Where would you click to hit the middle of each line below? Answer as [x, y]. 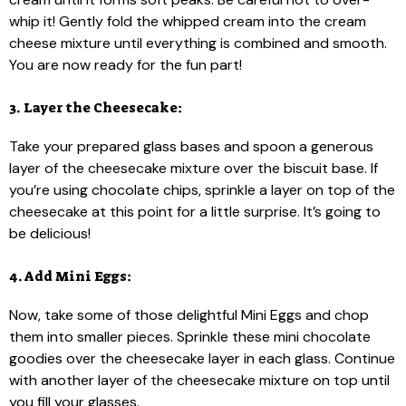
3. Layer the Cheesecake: [96, 108]
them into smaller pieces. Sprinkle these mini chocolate [190, 337]
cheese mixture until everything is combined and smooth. [198, 43]
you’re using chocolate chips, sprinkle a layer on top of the [202, 190]
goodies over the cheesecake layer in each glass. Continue [202, 358]
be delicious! [50, 233]
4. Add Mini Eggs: [70, 276]
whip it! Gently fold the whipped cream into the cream [188, 21]
